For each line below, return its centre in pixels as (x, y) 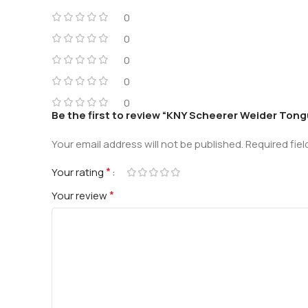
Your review (80, 196)
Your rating (79, 173)
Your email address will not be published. (147, 144)
